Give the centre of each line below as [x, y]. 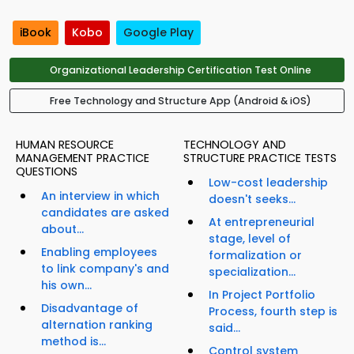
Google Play [158, 33]
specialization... [252, 272]
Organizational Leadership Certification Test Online [180, 70]
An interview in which [100, 196]
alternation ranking [97, 325]
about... [62, 230]
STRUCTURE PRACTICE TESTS [260, 158]
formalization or [255, 256]
